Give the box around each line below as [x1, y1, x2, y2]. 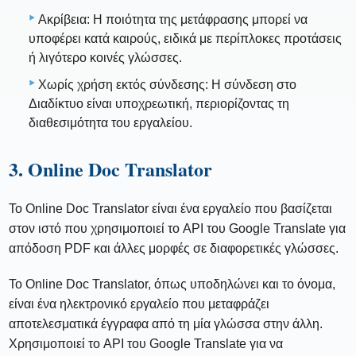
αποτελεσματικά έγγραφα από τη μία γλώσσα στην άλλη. [9, 317, 323, 331]
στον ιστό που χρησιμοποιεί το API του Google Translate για [9, 222, 346, 236]
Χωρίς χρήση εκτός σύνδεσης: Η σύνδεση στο [38, 78, 296, 92]
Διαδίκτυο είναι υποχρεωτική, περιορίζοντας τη [29, 97, 289, 111]
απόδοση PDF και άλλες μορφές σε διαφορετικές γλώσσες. [9, 242, 339, 256]
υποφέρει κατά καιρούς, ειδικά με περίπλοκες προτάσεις [29, 32, 342, 46]
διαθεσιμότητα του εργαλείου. [29, 116, 192, 130]
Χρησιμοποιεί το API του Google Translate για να [9, 337, 284, 351]
